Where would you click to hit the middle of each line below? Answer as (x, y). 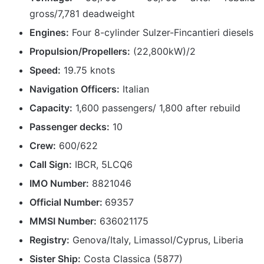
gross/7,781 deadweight (82, 13)
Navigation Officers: (75, 89)
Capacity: (51, 108)
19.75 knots (88, 70)
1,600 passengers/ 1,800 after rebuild (156, 108)
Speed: (45, 70)
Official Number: (67, 202)
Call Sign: (51, 164)
